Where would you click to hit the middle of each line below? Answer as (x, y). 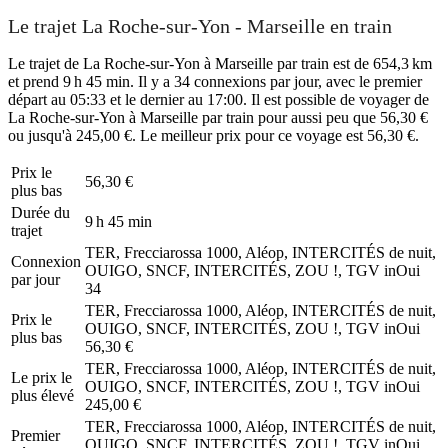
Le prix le (41, 377)
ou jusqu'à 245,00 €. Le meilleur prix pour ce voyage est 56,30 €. (213, 135)
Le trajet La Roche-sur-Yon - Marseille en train (200, 26)
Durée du (40, 212)
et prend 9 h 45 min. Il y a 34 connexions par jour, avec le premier (215, 81)
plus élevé (42, 395)
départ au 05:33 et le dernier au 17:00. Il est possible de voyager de (218, 99)
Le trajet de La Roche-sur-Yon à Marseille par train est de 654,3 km (220, 63)
